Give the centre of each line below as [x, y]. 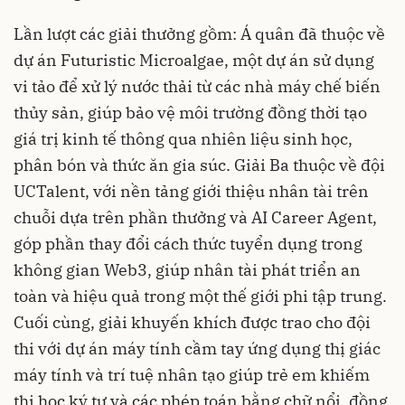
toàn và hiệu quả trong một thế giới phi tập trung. [200, 297]
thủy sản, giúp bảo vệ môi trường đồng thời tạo [190, 113]
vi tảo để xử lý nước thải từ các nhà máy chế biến [197, 87]
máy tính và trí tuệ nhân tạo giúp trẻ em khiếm [192, 375]
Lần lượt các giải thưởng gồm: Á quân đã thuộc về [199, 34]
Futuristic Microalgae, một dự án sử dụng [217, 61]
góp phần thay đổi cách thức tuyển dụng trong [188, 244]
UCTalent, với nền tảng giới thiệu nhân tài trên [191, 192]
